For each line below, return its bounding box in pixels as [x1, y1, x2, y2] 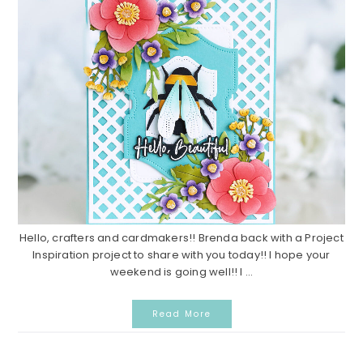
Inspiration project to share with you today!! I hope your [32, 247, 331, 263]
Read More [152, 308, 211, 321]
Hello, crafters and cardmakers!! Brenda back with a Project [19, 230, 344, 246]
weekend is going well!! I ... [109, 264, 254, 280]
